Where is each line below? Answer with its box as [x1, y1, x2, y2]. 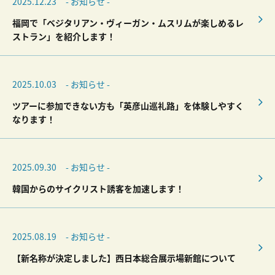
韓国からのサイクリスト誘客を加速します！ [12, 182, 184, 195]
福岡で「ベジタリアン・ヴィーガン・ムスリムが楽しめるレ [12, 17, 244, 29]
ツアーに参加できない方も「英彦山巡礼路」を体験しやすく [12, 99, 244, 112]
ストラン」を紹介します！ [12, 30, 115, 42]
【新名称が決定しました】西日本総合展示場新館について [12, 252, 236, 264]
